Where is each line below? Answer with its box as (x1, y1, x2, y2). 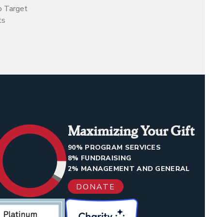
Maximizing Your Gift (68, 122, 194, 139)
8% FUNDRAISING (68, 153, 132, 163)
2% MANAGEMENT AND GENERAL (68, 164, 190, 173)
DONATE (76, 181, 115, 192)
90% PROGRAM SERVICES (68, 142, 161, 152)
